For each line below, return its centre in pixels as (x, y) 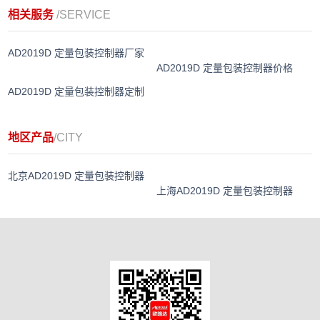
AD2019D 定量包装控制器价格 (225, 67)
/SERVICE (84, 14)
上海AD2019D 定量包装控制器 (225, 190)
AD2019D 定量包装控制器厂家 (76, 52)
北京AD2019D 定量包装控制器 (76, 175)
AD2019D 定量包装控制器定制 (76, 91)
